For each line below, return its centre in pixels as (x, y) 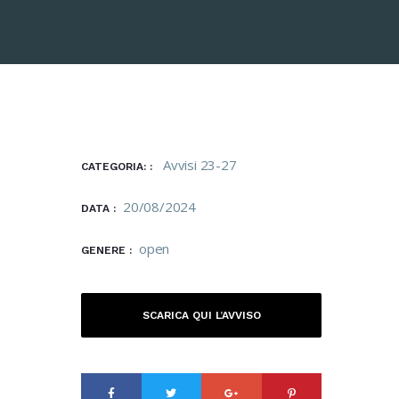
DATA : (98, 208)
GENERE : (106, 250)
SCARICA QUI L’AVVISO (201, 315)
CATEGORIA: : (118, 167)
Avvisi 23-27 (200, 165)
